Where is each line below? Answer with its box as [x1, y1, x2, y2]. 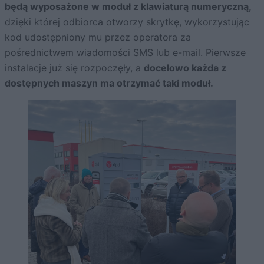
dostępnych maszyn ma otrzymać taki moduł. [5, 77, 213, 89]
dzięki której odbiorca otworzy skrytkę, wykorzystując [5, 15, 249, 28]
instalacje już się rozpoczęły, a [5, 61, 144, 74]
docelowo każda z [144, 61, 226, 74]
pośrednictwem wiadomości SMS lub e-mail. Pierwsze [5, 46, 246, 58]
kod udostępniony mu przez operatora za [5, 31, 191, 43]
